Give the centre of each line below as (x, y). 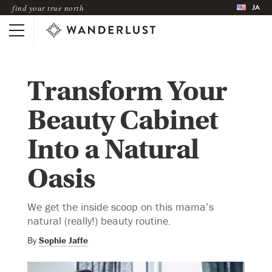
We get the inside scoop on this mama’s (121, 206)
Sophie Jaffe (63, 240)
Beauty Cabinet (123, 120)
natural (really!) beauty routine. (99, 220)
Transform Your (127, 91)
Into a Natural (113, 149)
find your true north (48, 8)
